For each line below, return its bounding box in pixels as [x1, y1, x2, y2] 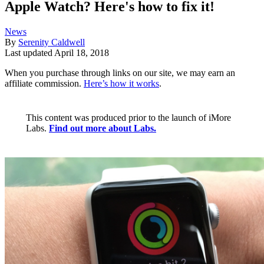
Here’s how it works [84, 78, 159, 89]
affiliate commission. [5, 78, 84, 89]
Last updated [5, 48, 54, 58]
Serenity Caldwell [18, 37, 85, 48]
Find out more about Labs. [49, 123, 156, 134]
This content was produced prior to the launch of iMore [26, 113, 231, 123]
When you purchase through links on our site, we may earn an [5, 68, 235, 78]
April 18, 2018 [54, 48, 109, 58]
